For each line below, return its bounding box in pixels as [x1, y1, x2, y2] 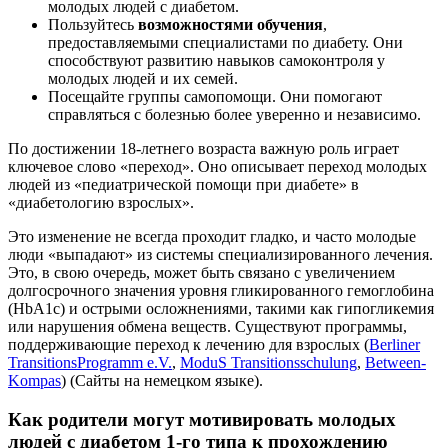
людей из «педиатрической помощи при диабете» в [8, 176, 359, 194]
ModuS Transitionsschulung [180, 354, 357, 372]
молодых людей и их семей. [48, 70, 238, 88]
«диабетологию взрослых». [8, 194, 194, 212]
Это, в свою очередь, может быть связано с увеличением [8, 264, 395, 282]
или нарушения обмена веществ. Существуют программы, [8, 318, 407, 336]
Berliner [369, 336, 420, 354]
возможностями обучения [138, 16, 323, 34]
